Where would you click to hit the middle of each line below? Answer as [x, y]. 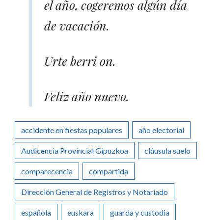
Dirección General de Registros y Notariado [95, 192]
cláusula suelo [167, 150]
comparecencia [47, 171]
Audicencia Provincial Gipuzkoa [75, 150]
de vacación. [77, 25]
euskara [81, 212]
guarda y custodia [140, 212]
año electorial [161, 130]
